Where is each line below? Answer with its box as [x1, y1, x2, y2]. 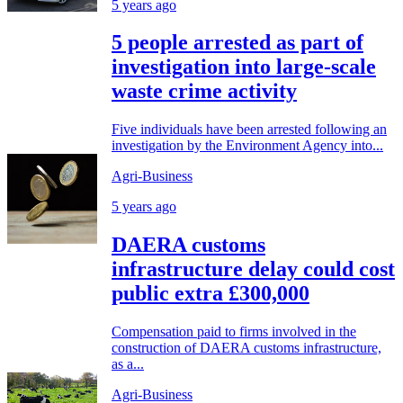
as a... [112, 356, 144, 372]
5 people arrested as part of [112, 31, 363, 55]
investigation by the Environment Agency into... [112, 138, 383, 154]
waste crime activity [112, 79, 297, 103]
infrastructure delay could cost [112, 257, 395, 282]
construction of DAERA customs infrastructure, [112, 340, 381, 356]
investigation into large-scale [112, 55, 376, 79]
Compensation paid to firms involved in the [112, 324, 356, 340]
